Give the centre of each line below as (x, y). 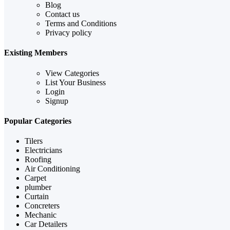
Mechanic (41, 215)
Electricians (43, 150)
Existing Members (36, 53)
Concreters (42, 206)
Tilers (34, 141)
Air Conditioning (52, 169)
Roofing (38, 160)
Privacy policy (69, 33)
